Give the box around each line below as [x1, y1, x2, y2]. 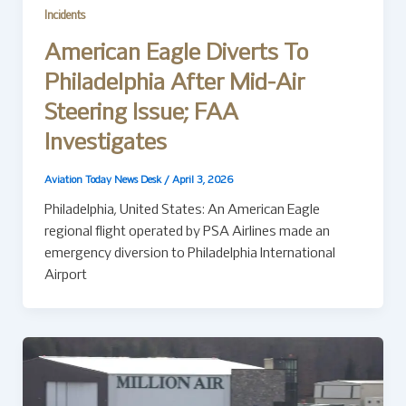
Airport [43, 268, 87, 282]
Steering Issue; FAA [43, 103, 238, 125]
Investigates [43, 133, 167, 155]
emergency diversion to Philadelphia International [43, 246, 335, 260]
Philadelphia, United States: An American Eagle [43, 203, 320, 217]
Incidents [43, 11, 85, 23]
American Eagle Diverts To [43, 43, 308, 65]
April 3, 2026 [171, 175, 233, 185]
